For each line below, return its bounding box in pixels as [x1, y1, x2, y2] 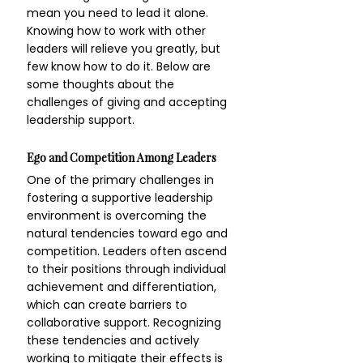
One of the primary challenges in [27, 172, 217, 188]
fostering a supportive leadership [27, 190, 216, 206]
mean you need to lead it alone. [27, 5, 211, 21]
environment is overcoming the [27, 207, 210, 224]
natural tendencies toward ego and [27, 225, 231, 241]
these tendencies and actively [27, 332, 203, 348]
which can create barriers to [27, 297, 190, 313]
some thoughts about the [27, 76, 177, 92]
